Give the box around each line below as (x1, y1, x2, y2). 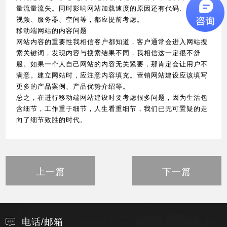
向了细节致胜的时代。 (16, 114, 88, 124)
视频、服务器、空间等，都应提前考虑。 (16, 14, 144, 24)
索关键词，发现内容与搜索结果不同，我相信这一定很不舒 (16, 47, 201, 57)
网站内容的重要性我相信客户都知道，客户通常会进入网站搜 (16, 36, 208, 46)
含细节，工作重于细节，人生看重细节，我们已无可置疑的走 (16, 103, 208, 113)
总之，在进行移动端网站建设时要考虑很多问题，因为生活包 (16, 92, 208, 102)
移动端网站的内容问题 (16, 25, 88, 35)
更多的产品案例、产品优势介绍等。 (16, 81, 130, 91)
